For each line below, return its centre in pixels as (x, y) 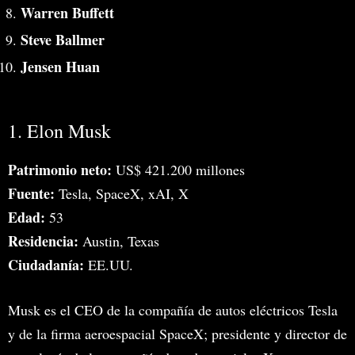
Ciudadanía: (46, 264)
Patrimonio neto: (60, 169)
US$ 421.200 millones (178, 169)
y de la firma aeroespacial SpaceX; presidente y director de (177, 333)
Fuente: (31, 193)
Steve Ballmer (63, 39)
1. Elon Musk (59, 130)
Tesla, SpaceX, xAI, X (122, 193)
